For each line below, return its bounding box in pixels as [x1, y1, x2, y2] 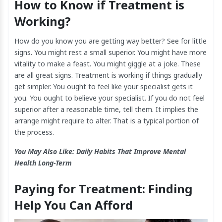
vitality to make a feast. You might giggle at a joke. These [14, 59, 201, 69]
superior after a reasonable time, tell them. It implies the [14, 105, 198, 114]
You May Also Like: [14, 147, 76, 157]
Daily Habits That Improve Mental [76, 147, 186, 157]
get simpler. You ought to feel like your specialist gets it [14, 82, 193, 92]
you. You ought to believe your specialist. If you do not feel [14, 93, 205, 103]
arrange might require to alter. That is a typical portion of [14, 116, 199, 126]
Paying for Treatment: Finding [14, 180, 192, 197]
